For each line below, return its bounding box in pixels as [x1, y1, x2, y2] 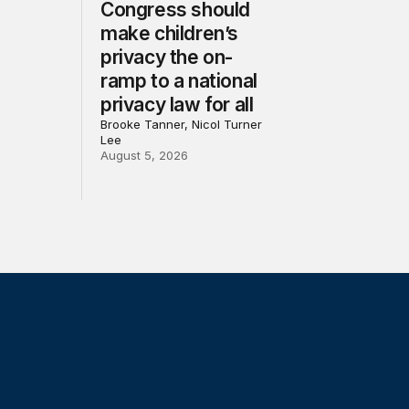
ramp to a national [100, 69, 257, 93]
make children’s [100, 22, 239, 46]
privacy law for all [100, 93, 254, 117]
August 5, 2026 [100, 148, 189, 163]
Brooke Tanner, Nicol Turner [100, 117, 263, 132]
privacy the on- [100, 46, 234, 69]
